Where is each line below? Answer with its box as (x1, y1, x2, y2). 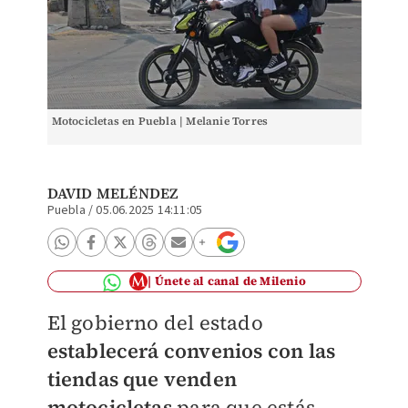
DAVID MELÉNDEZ (46, 183, 178, 203)
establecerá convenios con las (46, 337, 336, 364)
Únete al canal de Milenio (154, 273, 306, 289)
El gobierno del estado (46, 309, 263, 336)
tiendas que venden (46, 365, 238, 393)
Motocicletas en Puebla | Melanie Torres (51, 114, 269, 128)
